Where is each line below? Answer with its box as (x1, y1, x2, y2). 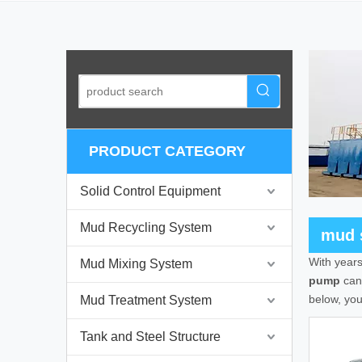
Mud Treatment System (80, 293, 212, 308)
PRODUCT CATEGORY (89, 143, 246, 160)
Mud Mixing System (80, 257, 192, 271)
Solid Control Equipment (80, 184, 221, 199)
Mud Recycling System (80, 221, 212, 235)
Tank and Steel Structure (80, 330, 221, 344)
